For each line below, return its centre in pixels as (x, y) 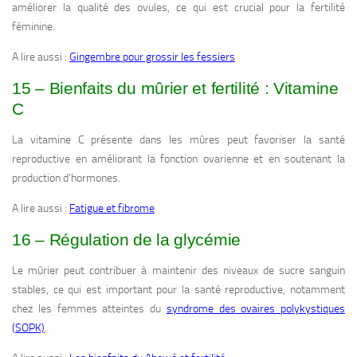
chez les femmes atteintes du (89, 309)
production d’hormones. (66, 178)
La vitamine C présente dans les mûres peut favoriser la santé (178, 140)
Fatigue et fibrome (112, 209)
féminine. (33, 27)
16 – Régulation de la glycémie (126, 240)
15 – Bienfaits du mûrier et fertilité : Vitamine (175, 88)
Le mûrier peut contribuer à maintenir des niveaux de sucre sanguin (178, 271)
